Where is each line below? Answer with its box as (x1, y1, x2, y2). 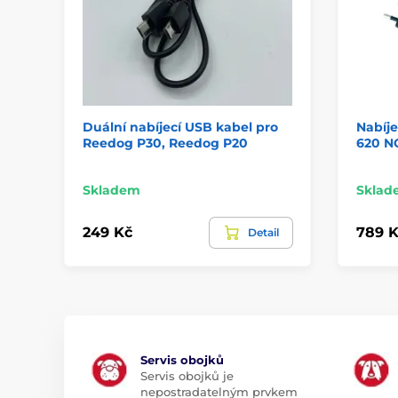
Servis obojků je (140, 368, 234, 383)
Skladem (83, 181, 140, 198)
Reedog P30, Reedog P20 (83, 134, 248, 151)
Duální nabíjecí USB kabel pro (83, 118, 278, 135)
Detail (247, 225, 279, 239)
